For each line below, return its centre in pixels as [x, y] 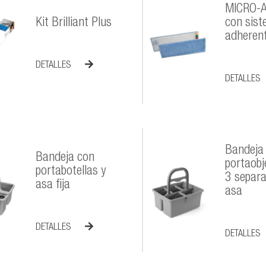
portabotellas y [71, 171]
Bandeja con [65, 158]
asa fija [53, 185]
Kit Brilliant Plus [74, 23]
